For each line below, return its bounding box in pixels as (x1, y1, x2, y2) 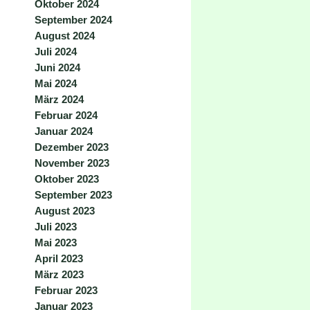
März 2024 (35, 93, 84, 105)
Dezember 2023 (35, 141, 109, 153)
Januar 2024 (35, 125, 93, 137)
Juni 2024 (35, 62, 80, 73)
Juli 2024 (35, 46, 77, 57)
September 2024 (35, 14, 112, 26)
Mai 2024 (35, 77, 77, 89)
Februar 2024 (35, 109, 98, 121)
